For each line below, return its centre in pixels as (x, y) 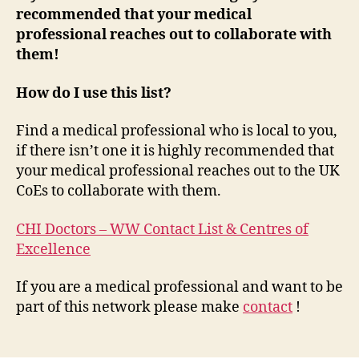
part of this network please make (129, 308)
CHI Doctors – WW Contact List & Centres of (162, 229)
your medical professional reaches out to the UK (178, 171)
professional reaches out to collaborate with (174, 35)
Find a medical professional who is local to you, (177, 131)
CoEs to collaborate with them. (119, 192)
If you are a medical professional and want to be (179, 288)
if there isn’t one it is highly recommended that (175, 151)
